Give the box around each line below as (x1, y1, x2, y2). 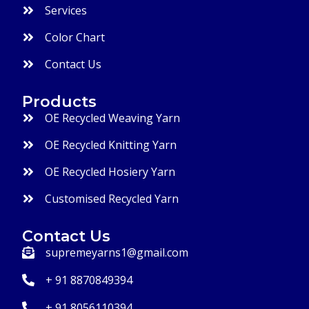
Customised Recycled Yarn (44, 190, 179, 206)
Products (22, 92, 97, 111)
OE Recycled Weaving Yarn (44, 110, 180, 126)
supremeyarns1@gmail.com (45, 244, 188, 260)
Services (44, 2, 87, 18)
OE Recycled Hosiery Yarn (44, 163, 175, 179)
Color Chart (44, 29, 105, 45)
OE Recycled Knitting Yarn (44, 137, 177, 152)
